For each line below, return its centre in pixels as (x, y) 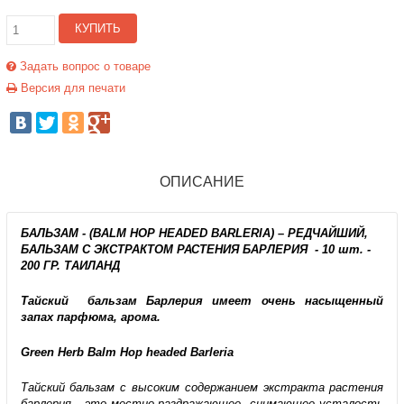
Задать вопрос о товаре (83, 66)
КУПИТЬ (97, 28)
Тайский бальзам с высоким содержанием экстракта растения (202, 387)
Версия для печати (71, 88)
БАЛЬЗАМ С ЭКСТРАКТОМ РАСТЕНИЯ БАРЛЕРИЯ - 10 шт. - (195, 249)
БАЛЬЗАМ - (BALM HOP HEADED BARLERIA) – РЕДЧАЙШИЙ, (194, 233)
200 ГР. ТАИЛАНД (70, 265)
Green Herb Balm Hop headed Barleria (127, 352)
